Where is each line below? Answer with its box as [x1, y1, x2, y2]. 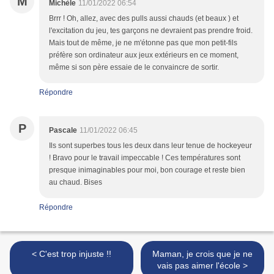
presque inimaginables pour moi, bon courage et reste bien [49, 166, 245, 175]
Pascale [49, 126, 77, 135]
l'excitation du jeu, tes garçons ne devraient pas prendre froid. [49, 26, 253, 35]
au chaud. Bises [49, 178, 102, 187]
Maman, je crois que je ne [152, 249, 253, 259]
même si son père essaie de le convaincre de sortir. [49, 63, 219, 72]
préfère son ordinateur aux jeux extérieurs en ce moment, [49, 51, 239, 60]
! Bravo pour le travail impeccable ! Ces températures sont [49, 154, 240, 163]
